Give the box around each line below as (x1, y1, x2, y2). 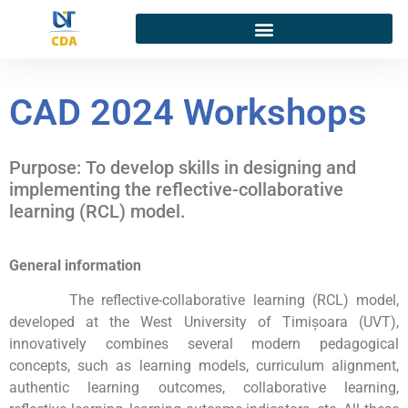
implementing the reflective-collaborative (9, 178, 343, 200)
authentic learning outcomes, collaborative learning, (9, 379, 399, 397)
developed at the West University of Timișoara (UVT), (9, 313, 399, 331)
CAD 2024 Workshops (9, 91, 367, 134)
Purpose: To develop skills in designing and (9, 157, 356, 178)
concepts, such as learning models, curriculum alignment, (9, 357, 399, 375)
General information (9, 257, 141, 274)
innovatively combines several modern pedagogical (9, 335, 399, 353)
